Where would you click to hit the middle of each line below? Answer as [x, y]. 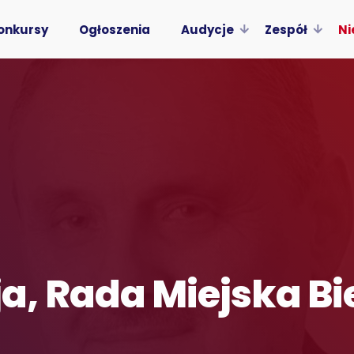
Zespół [286, 29]
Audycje [207, 29]
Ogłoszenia [114, 29]
